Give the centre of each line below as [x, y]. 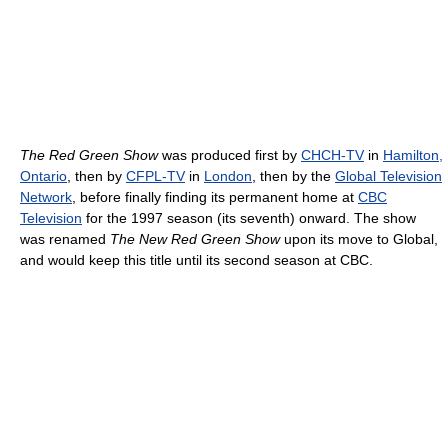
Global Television [388, 176]
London [228, 176]
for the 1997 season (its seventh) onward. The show [249, 218]
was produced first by [229, 155]
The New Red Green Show [195, 239]
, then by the [293, 176]
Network [46, 197]
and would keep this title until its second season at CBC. [196, 260]
